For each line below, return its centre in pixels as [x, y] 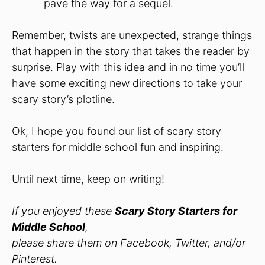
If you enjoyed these [63, 211]
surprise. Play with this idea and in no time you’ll [128, 67]
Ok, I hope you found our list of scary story [117, 131]
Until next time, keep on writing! [88, 179]
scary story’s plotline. [63, 99]
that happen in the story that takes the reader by [131, 51]
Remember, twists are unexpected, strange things [132, 35]
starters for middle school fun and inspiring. [118, 147]
